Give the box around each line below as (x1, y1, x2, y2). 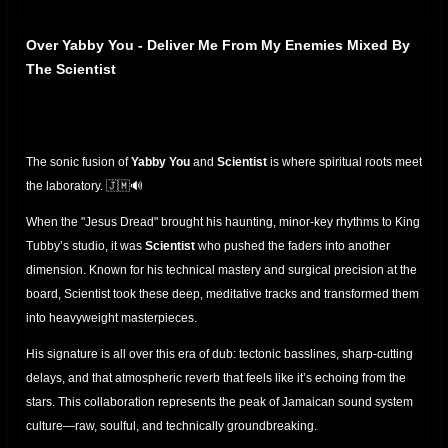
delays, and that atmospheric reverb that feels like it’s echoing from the (26, 371, 406, 386)
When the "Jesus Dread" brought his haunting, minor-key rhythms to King (26, 215, 420, 230)
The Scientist (26, 61, 116, 78)
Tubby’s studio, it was (26, 239, 145, 254)
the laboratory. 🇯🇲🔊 (26, 179, 143, 194)
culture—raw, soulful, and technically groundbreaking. (26, 419, 317, 434)
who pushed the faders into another (195, 239, 390, 254)
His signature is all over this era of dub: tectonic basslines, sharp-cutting (26, 347, 413, 362)
